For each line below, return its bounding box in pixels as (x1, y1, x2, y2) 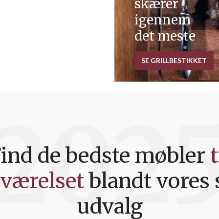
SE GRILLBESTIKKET (141, 56, 207, 65)
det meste (134, 27, 196, 44)
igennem (134, 11, 191, 28)
